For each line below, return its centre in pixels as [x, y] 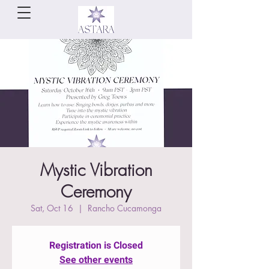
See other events [96, 260]
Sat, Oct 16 [52, 208]
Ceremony [96, 191]
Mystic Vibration [96, 170]
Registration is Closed [96, 246]
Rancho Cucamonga [125, 208]
